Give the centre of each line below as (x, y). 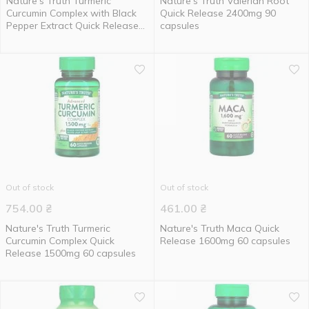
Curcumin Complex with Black (71, 13)
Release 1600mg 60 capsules (225, 241)
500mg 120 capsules (52, 38)
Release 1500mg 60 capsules (71, 253)
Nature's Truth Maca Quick (220, 228)
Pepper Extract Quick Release (72, 26)
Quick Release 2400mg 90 (218, 13)
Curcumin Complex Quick (60, 241)
